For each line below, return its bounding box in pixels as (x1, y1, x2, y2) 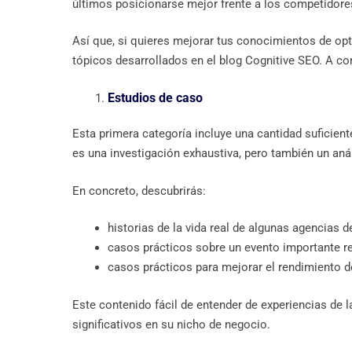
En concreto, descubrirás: (72, 183, 206, 198)
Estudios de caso (108, 90, 203, 105)
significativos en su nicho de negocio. (72, 317, 270, 332)
